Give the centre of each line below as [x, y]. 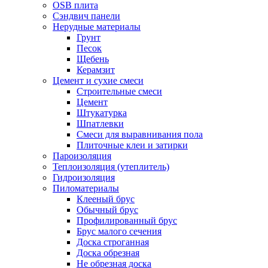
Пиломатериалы [86, 188]
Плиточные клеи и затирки [132, 145]
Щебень [93, 59]
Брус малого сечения [119, 232]
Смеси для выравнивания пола [140, 135]
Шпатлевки [100, 124]
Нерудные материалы [97, 27]
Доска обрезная [108, 253]
